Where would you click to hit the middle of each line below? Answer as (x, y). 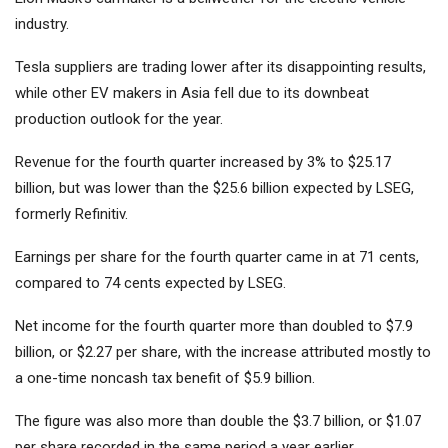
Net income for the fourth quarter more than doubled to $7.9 (214, 326)
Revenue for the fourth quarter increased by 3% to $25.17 (203, 162)
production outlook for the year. (119, 119)
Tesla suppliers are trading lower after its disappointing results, (220, 67)
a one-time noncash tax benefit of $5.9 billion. (165, 378)
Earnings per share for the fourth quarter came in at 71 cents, (217, 257)
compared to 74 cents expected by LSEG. (150, 283)
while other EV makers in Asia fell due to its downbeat (192, 93)
